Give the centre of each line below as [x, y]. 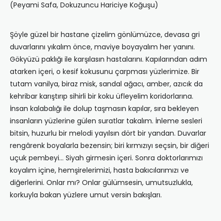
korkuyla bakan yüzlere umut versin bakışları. [86, 195]
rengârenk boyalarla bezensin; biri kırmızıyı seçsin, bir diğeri [110, 146]
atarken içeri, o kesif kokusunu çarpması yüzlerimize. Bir [105, 72]
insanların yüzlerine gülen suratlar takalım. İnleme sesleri [106, 121]
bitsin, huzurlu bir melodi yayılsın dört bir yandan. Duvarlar [108, 133]
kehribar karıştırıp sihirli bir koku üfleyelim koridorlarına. [102, 96]
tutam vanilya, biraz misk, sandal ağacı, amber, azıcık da [106, 84]
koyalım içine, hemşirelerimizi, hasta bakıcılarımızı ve [99, 170]
